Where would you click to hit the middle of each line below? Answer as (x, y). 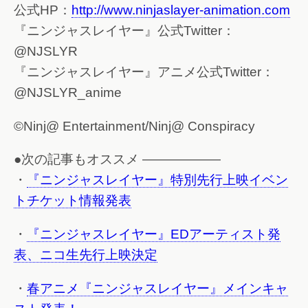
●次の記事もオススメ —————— (117, 159)
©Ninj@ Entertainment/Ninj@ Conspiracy (134, 126)
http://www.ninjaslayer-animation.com (181, 10)
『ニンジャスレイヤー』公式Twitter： (124, 30)
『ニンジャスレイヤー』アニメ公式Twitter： (144, 71)
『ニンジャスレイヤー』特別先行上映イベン (157, 180)
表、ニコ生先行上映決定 (86, 254)
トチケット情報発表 (73, 201)
